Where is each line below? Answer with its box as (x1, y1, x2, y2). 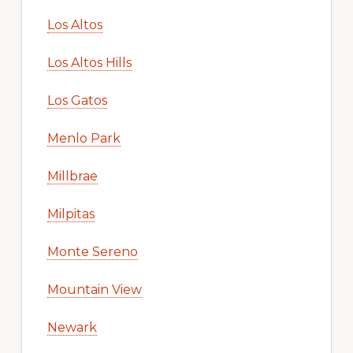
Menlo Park (46, 131, 121, 147)
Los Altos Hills (46, 55, 132, 71)
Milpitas (46, 206, 95, 222)
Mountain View (46, 282, 142, 298)
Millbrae (46, 169, 98, 184)
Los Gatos (46, 93, 107, 109)
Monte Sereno (46, 244, 138, 260)
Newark (46, 320, 97, 336)
